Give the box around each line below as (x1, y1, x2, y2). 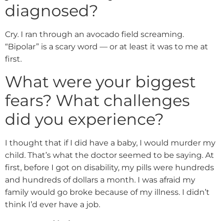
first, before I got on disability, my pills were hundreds (5, 162, 214, 172)
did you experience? (5, 109, 164, 129)
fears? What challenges (5, 90, 190, 110)
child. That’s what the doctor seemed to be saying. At (5, 150, 214, 160)
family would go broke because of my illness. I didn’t (5, 187, 210, 197)
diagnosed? (5, 1, 98, 21)
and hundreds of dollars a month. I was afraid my (5, 175, 195, 184)
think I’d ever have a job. (5, 199, 100, 209)
